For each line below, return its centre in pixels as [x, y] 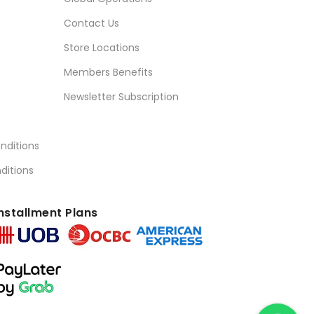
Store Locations [102, 48]
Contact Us [91, 23]
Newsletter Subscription [121, 97]
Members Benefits [108, 72]
